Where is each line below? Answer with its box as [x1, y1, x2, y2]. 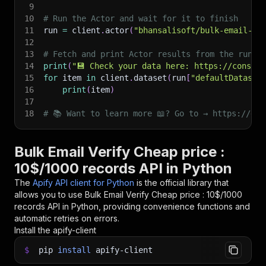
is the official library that [137, 178, 229, 188]
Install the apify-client [14, 225, 96, 235]
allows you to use [14, 189, 85, 199]
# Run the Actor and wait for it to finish [43, 14, 238, 23]
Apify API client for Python [33, 178, 134, 188]
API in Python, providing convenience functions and [45, 201, 250, 211]
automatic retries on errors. [14, 213, 119, 223]
